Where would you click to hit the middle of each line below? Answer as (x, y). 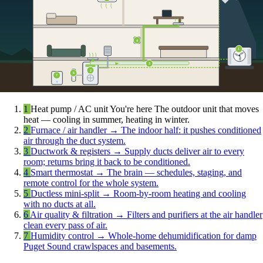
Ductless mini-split (66, 194)
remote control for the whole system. (91, 183)
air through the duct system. (75, 141)
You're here (132, 109)
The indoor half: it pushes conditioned (191, 130)
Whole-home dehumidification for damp (182, 236)
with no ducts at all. (60, 204)
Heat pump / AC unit (70, 109)
